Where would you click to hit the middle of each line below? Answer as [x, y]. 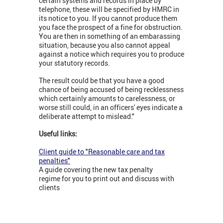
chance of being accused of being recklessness [111, 90]
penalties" [55, 161]
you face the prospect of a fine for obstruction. [111, 27]
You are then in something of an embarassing [110, 36]
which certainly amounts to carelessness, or [107, 99]
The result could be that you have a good [102, 81]
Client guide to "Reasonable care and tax [102, 152]
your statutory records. [74, 63]
